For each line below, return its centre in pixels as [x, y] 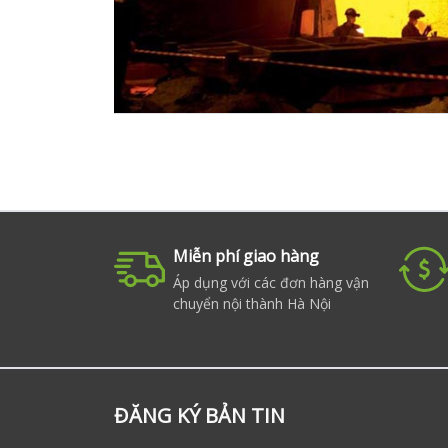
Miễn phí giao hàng [246, 256]
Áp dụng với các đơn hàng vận [271, 282]
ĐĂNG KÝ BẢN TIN [199, 415]
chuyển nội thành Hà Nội [252, 303]
